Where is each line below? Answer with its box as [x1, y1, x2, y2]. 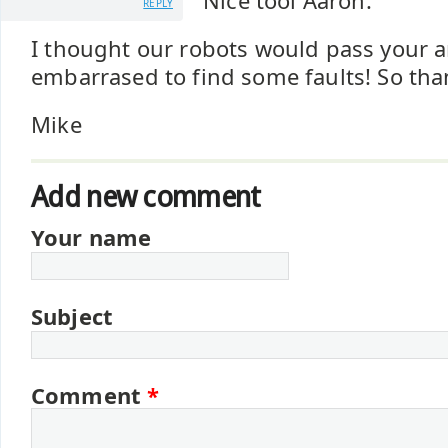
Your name [31, 223, 152, 252]
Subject [31, 302, 113, 331]
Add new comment [31, 180, 261, 214]
